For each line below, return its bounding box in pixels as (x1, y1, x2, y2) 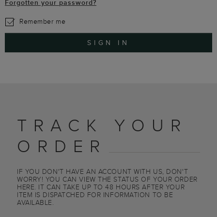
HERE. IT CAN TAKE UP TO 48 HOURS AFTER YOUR (17, 182, 185, 192)
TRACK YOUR (17, 112, 187, 137)
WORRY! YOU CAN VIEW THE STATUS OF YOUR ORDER (17, 174, 198, 184)
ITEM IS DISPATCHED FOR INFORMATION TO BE (17, 190, 173, 200)
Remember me (19, 16, 66, 26)
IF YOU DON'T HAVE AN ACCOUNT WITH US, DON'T (17, 167, 188, 176)
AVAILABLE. (17, 198, 54, 207)
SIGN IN (87, 38, 130, 47)
